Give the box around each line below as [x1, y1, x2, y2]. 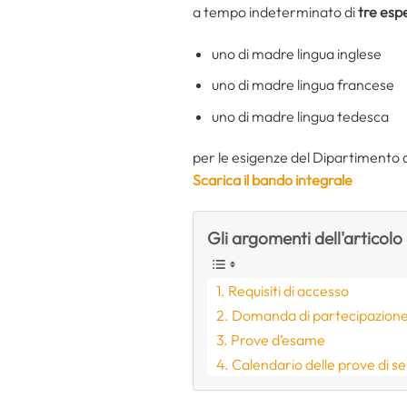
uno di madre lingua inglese [211, 44, 382, 63]
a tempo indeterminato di [193, 2, 358, 21]
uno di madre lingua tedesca [211, 106, 389, 125]
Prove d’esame [231, 331, 326, 350]
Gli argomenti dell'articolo [207, 227, 402, 250]
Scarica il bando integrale [193, 171, 352, 190]
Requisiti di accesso [228, 282, 350, 301]
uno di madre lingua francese [211, 75, 394, 94]
